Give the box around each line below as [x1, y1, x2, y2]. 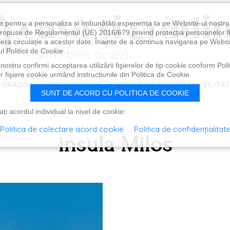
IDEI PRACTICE [48, 80, 102, 89]
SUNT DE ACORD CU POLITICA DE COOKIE [41, 89, 189, 97]
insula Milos [58, 131, 172, 157]
